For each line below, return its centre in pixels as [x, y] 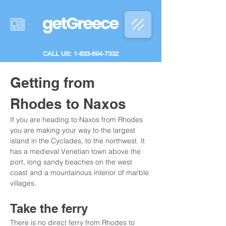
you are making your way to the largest [74, 130]
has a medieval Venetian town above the [76, 151]
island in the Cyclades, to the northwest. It [78, 141]
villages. [23, 183]
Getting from [54, 82]
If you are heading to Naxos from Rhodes [77, 120]
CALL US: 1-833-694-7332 [81, 54]
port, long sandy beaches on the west [72, 162]
